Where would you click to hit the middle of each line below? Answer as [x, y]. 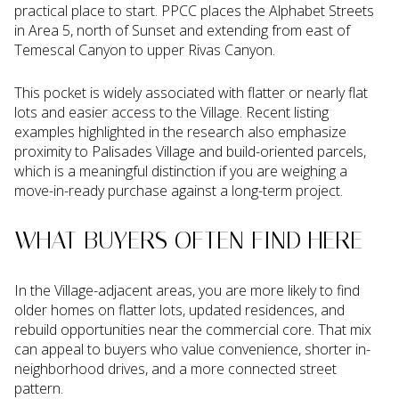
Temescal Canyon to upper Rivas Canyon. [145, 49]
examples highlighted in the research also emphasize [180, 132]
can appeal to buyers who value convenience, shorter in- [192, 349]
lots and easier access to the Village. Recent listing [171, 113]
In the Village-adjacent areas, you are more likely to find [187, 290]
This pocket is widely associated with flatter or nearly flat [191, 93]
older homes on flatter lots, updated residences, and [179, 309]
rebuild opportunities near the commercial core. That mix [193, 329]
